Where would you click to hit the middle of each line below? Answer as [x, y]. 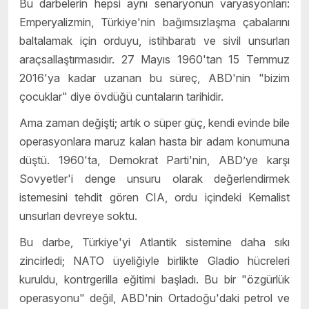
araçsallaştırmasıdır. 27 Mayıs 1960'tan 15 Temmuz [154, 60]
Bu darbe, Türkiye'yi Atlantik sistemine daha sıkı [154, 242]
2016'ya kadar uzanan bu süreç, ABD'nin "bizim [154, 78]
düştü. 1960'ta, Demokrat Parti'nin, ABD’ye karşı [154, 160]
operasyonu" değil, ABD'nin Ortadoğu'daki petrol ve [154, 298]
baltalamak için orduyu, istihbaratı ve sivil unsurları [154, 41]
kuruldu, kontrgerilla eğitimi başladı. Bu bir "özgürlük [154, 279]
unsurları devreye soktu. [78, 216]
